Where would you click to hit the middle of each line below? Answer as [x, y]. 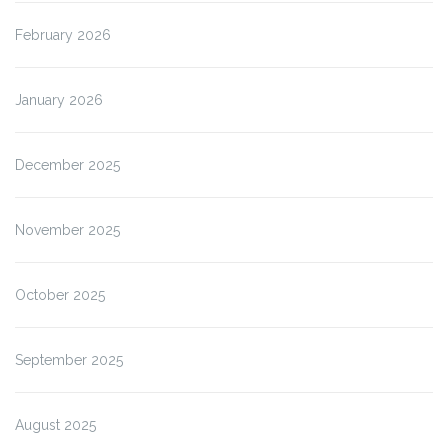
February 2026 [63, 35]
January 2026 [59, 100]
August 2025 [55, 425]
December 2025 [67, 165]
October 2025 [60, 295]
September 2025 [69, 360]
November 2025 [67, 230]
